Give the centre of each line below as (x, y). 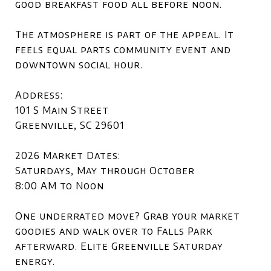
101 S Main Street (62, 110)
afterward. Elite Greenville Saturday (119, 246)
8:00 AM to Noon (60, 186)
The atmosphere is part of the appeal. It (125, 34)
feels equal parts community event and (123, 50)
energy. (35, 261)
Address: (39, 95)
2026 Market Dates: (68, 155)
